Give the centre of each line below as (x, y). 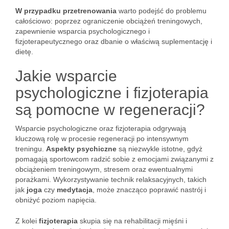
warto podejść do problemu (162, 11)
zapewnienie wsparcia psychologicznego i (83, 31)
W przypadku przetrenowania (66, 11)
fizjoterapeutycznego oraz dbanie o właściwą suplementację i (114, 41)
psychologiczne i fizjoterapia (112, 93)
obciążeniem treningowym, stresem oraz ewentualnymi (104, 169)
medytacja (75, 190)
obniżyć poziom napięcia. (56, 200)
